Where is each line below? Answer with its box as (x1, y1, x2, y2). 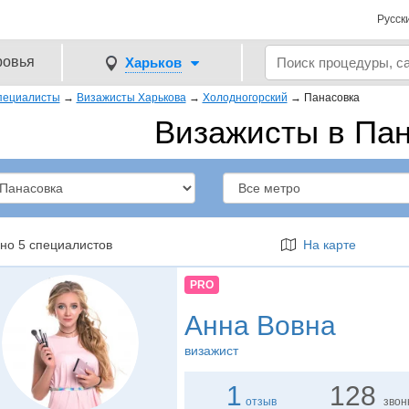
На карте (295, 237, 356, 252)
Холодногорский (202, 91, 288, 104)
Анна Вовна (184, 310, 336, 341)
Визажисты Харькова (76, 91, 186, 104)
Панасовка (303, 91, 360, 104)
